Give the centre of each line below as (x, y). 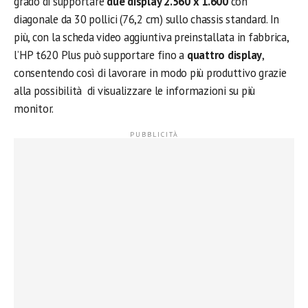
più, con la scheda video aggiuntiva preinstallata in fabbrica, (151, 37)
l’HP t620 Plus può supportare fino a (100, 55)
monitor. (34, 109)
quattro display (224, 55)
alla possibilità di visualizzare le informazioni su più (135, 91)
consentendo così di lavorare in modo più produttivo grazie (150, 73)
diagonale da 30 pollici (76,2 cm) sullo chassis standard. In (147, 19)
